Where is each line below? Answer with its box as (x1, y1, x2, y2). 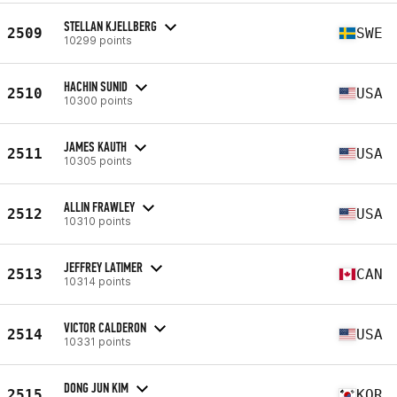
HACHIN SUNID (64, 77, 128, 95)
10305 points (64, 153, 132, 167)
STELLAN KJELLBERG (64, 17, 157, 35)
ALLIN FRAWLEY (64, 198, 135, 215)
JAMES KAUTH (64, 137, 127, 155)
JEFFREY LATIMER (64, 258, 143, 276)
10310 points (64, 214, 131, 228)
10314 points (64, 274, 131, 288)
